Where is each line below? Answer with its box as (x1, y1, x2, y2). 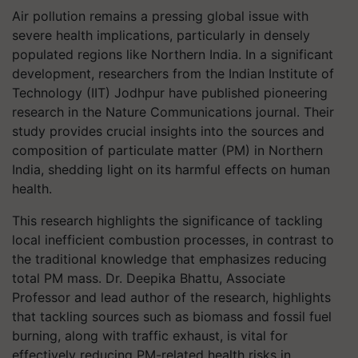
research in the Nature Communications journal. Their (12, 104, 334, 120)
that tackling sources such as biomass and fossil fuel (12, 308, 332, 324)
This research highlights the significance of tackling (12, 213, 323, 229)
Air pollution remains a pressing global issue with (12, 8, 308, 24)
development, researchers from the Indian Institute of (12, 66, 334, 82)
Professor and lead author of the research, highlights (12, 289, 331, 305)
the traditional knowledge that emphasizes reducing (12, 251, 327, 267)
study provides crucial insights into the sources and (12, 123, 324, 139)
